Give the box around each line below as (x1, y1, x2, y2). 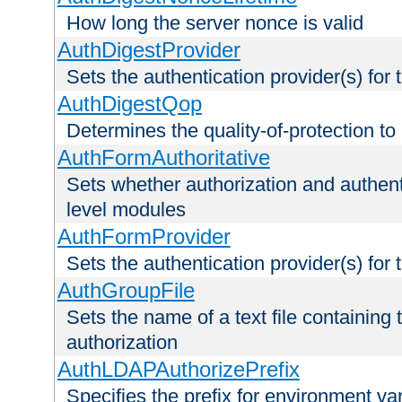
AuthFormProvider (57, 224, 231, 249)
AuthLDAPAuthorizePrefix (57, 357, 300, 382)
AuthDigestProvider (57, 38, 240, 63)
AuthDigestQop (57, 92, 202, 117)
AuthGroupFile (57, 278, 195, 303)
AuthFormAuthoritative (57, 145, 270, 170)
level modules (66, 198, 186, 222)
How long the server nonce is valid (66, 12, 363, 35)
